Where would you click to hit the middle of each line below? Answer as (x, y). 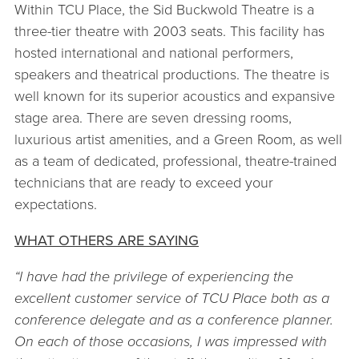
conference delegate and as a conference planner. (176, 319)
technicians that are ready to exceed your (144, 182)
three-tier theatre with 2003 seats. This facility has (169, 31)
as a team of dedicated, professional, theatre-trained (175, 161)
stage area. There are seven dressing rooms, (153, 117)
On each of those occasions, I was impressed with (171, 341)
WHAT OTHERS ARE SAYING (107, 240)
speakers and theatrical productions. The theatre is (172, 74)
